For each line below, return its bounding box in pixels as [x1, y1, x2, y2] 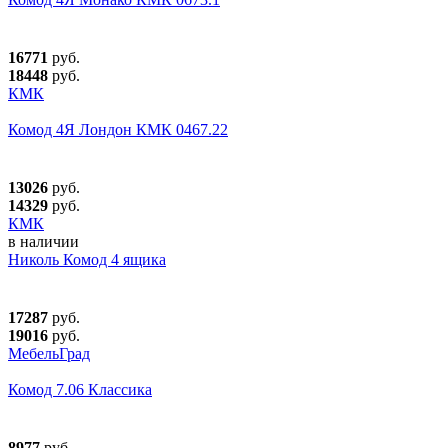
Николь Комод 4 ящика [8, 251, 166, 269]
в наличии [8, 233, 79, 251]
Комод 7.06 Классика [8, 381, 152, 399]
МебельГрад [8, 345, 90, 363]
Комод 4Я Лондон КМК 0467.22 [8, 121, 228, 139]
